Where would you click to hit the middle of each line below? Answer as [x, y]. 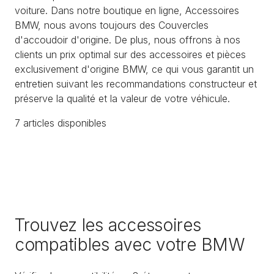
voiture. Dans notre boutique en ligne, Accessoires [127, 10]
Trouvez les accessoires [108, 225]
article [35, 123]
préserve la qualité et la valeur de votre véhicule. [122, 98]
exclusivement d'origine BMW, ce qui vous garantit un [134, 69]
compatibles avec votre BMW [130, 245]
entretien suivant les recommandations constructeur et [136, 83]
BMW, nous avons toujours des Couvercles [112, 25]
